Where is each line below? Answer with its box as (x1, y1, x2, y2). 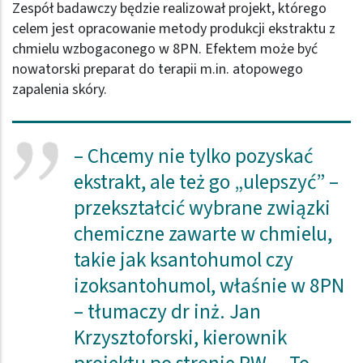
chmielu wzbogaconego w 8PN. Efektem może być (12, 39, 318, 60)
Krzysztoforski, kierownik (73, 323, 287, 353)
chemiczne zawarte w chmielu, (73, 220, 332, 250)
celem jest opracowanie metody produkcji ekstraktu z (12, 19, 335, 40)
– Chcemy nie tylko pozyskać (73, 142, 313, 172)
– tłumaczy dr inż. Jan (73, 297, 261, 327)
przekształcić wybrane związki (73, 194, 331, 224)
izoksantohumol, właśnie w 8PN (73, 271, 344, 301)
